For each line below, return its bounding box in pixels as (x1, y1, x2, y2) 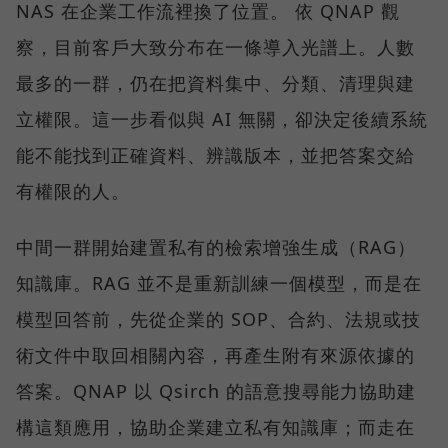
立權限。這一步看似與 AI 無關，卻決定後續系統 (16, 107, 428, 132)
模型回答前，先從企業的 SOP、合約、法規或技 (16, 307, 421, 332)
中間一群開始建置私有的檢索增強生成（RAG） (16, 235, 416, 260)
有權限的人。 (16, 179, 130, 204)
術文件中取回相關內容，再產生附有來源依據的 (16, 343, 415, 368)
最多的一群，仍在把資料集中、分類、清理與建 (16, 71, 415, 96)
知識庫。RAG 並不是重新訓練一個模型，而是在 (16, 271, 422, 296)
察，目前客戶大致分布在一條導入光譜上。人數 (16, 35, 415, 60)
